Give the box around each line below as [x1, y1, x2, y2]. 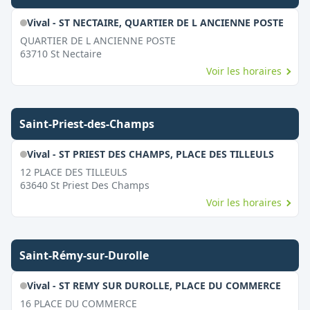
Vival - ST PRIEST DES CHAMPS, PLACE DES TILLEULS [26, 147, 274, 161]
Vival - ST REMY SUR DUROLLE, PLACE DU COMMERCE [26, 279, 281, 292]
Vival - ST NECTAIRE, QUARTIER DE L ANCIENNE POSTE [26, 16, 284, 29]
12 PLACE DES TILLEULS [20, 165, 127, 179]
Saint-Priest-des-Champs [19, 116, 154, 131]
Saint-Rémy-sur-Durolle [19, 248, 149, 263]
